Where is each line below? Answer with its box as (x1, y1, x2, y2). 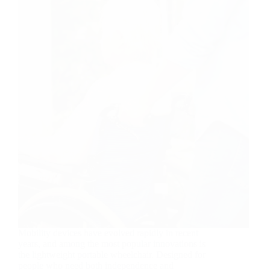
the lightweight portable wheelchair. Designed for (18, 249, 206, 260)
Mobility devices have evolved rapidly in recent (18, 227, 198, 238)
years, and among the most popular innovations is (18, 238, 206, 249)
